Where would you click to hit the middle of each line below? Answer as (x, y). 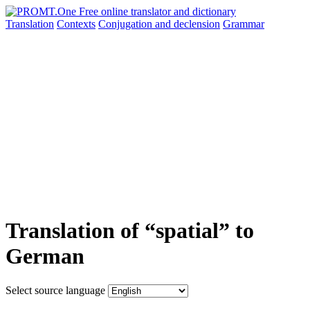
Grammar (244, 24)
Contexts (76, 24)
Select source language (55, 290)
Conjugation (127, 24)
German (45, 256)
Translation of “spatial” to (130, 231)
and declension (188, 24)
